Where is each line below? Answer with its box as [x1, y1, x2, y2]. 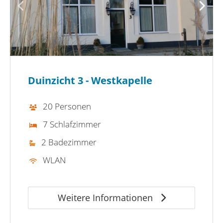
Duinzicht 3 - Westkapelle [28, 73, 152, 87]
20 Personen [43, 100, 91, 112]
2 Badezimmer [41, 136, 97, 148]
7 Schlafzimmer [43, 118, 101, 130]
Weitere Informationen [57, 191, 155, 204]
